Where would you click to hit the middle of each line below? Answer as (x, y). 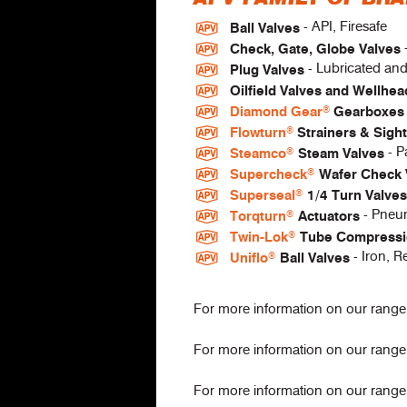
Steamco (258, 154)
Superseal (263, 196)
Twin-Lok (259, 238)
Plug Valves (269, 70)
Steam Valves (343, 154)
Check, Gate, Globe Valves (317, 50)
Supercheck (268, 175)
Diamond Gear (276, 112)
